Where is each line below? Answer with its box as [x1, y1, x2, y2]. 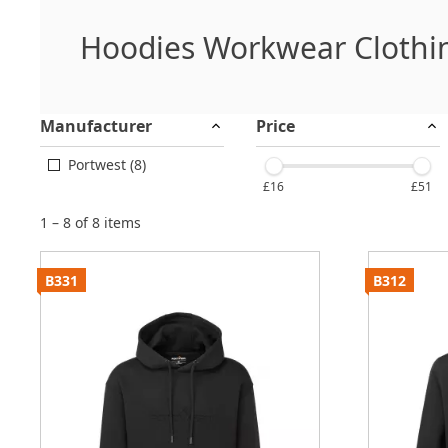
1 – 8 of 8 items [40, 213, 141, 232]
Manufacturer [40, 115, 152, 137]
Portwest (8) [68, 155, 146, 174]
